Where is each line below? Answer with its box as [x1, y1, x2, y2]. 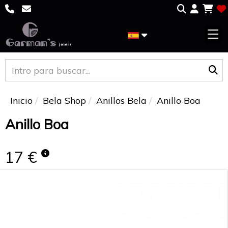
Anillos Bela [96, 95, 147, 106]
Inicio [10, 95, 33, 106]
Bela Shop [43, 95, 86, 106]
